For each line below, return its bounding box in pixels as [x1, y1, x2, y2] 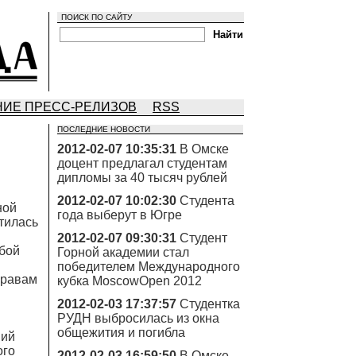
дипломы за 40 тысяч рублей [57, 171, 227, 184]
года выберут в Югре [57, 208, 182, 222]
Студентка [180, 297, 240, 311]
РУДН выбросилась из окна [57, 311, 219, 325]
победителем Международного [57, 260, 240, 273]
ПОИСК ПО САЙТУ [61, 13, 132, 21]
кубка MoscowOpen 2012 [57, 274, 202, 288]
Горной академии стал [57, 246, 189, 259]
